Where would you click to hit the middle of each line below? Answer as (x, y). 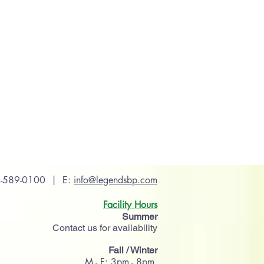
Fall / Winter (133, 250)
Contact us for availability (105, 228)
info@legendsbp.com (115, 180)
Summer (140, 217)
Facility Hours (130, 205)
